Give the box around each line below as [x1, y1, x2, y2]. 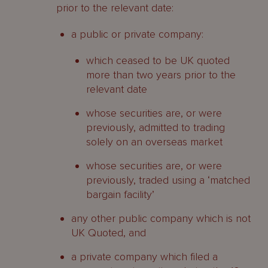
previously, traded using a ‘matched [86, 173, 250, 187]
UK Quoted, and [71, 226, 146, 239]
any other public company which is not [71, 212, 251, 225]
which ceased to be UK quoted [86, 54, 230, 67]
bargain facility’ [86, 188, 154, 201]
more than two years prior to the [86, 68, 236, 81]
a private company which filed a [71, 250, 218, 263]
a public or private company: [71, 28, 203, 41]
